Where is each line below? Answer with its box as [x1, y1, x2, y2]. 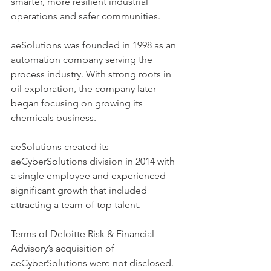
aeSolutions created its [11, 141, 111, 152]
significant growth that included [11, 184, 149, 196]
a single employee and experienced [11, 170, 168, 181]
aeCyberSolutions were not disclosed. [11, 257, 176, 269]
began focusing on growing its [11, 97, 145, 109]
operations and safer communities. [11, 10, 165, 22]
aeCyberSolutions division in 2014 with [11, 155, 177, 167]
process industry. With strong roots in [11, 68, 174, 80]
